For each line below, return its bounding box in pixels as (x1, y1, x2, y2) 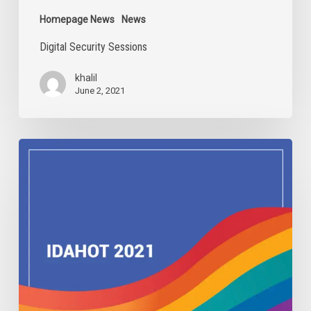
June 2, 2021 (74, 85, 125, 96)
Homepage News (39, 14, 115, 26)
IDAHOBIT (17, 140, 61, 151)
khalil (74, 72, 97, 84)
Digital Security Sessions (39, 40, 147, 54)
